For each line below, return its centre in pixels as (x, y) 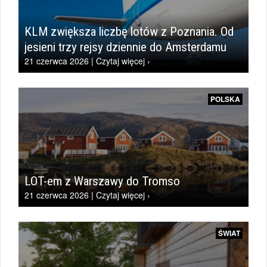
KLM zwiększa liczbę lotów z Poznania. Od (129, 32)
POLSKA (225, 99)
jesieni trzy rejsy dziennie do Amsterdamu (125, 47)
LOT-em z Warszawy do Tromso (102, 181)
